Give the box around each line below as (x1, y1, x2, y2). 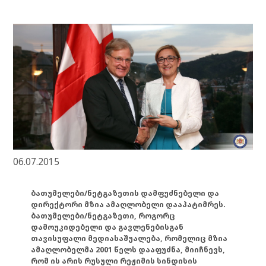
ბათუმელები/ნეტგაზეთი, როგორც (31, 211, 176, 221)
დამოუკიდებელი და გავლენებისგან (31, 222, 184, 233)
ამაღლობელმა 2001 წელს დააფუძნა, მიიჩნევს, (31, 245, 226, 255)
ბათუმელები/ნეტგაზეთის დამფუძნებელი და (31, 188, 220, 199)
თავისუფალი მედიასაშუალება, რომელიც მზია (31, 233, 228, 244)
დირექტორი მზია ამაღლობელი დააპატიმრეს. (31, 199, 226, 210)
